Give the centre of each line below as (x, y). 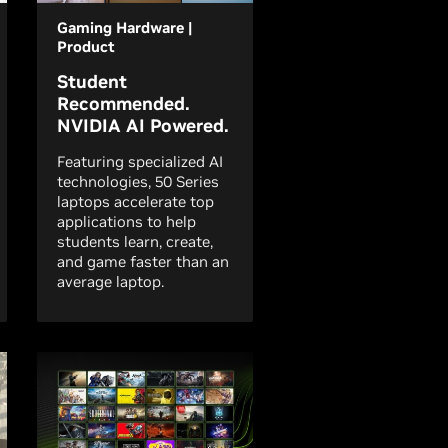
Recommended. (123, 103)
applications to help (126, 221)
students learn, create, (135, 241)
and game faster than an (143, 261)
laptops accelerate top (135, 201)
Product (86, 46)
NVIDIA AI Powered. (143, 125)
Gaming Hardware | (124, 27)
